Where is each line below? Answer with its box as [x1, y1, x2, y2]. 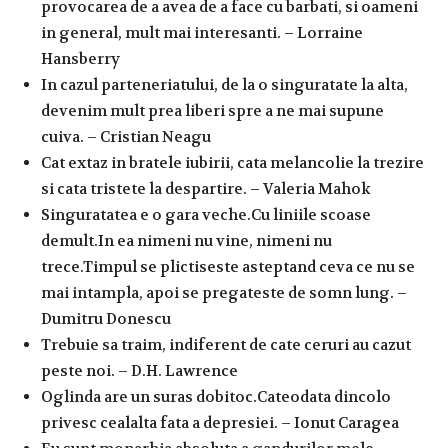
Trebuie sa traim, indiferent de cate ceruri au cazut [41, 334, 411, 355]
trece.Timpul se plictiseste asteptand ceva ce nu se [41, 256, 415, 277]
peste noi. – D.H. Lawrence [41, 360, 238, 381]
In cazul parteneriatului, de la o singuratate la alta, [41, 74, 408, 95]
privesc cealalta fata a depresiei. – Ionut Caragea [41, 412, 399, 433]
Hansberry [41, 48, 120, 69]
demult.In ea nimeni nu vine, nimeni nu [41, 230, 332, 251]
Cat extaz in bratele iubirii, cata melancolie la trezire [41, 152, 424, 173]
